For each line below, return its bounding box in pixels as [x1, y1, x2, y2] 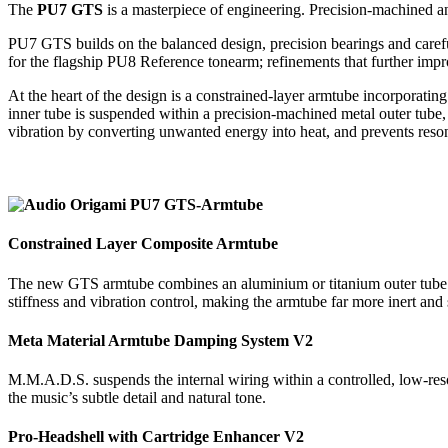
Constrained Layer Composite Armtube [8, 235, 278, 253]
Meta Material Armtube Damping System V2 [8, 331, 313, 349]
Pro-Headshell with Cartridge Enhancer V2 [8, 428, 304, 446]
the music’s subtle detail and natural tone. [8, 389, 266, 407]
